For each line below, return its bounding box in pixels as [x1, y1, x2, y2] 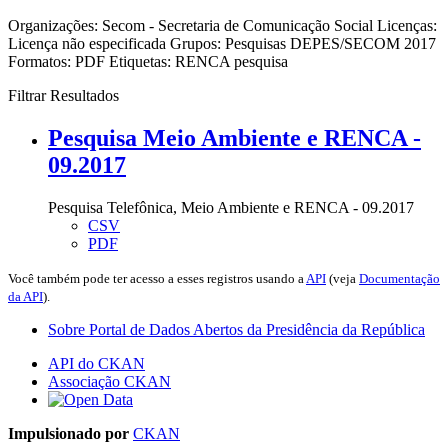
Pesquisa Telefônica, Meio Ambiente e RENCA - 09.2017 [48, 198, 414, 216]
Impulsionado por [8, 424, 129, 442]
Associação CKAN [48, 372, 171, 390]
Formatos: [8, 52, 71, 70]
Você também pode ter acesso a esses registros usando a [8, 270, 306, 286]
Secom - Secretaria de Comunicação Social [102, 16, 377, 34]
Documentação [359, 270, 440, 286]
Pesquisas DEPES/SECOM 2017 [225, 34, 436, 52]
